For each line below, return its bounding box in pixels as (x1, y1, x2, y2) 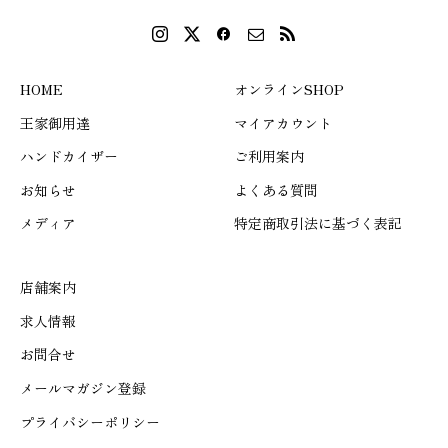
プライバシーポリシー (20, 411, 160, 432)
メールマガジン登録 (20, 378, 146, 399)
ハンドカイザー (20, 146, 118, 167)
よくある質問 (234, 179, 318, 200)
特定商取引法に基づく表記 (234, 213, 402, 234)
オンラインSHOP (234, 78, 344, 99)
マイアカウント (234, 112, 332, 133)
